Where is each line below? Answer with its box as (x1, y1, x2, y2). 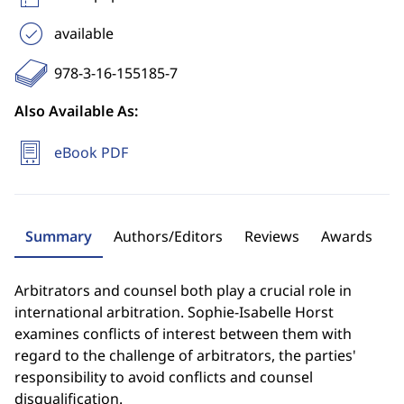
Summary (25, 226, 92, 246)
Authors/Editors (114, 226, 223, 246)
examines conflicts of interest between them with (14, 324, 352, 344)
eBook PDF (54, 142, 128, 162)
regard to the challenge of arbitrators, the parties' (14, 345, 356, 365)
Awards (321, 226, 372, 246)
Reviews (244, 226, 299, 246)
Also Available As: (14, 101, 138, 121)
